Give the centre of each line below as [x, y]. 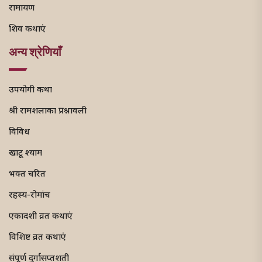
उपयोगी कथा [30, 91]
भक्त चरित [27, 175]
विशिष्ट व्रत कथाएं [37, 238]
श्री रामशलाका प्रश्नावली [48, 112]
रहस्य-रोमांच [30, 196]
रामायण [22, 9]
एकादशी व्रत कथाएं [41, 217]
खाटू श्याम [25, 154]
